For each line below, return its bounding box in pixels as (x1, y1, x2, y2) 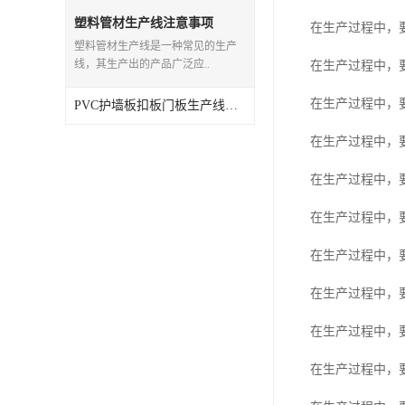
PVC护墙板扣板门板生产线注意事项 (225, 99, 238, 112)
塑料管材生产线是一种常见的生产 (74, 40, 237, 52)
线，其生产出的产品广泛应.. (74, 58, 210, 71)
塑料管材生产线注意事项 (74, 16, 213, 30)
